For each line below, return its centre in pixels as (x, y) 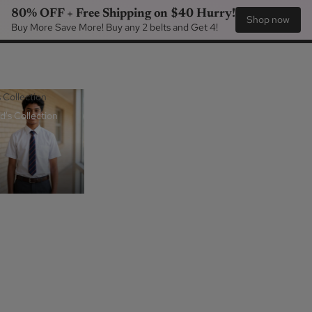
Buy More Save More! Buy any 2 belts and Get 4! (115, 27)
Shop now (268, 19)
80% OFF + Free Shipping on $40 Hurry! (123, 14)
